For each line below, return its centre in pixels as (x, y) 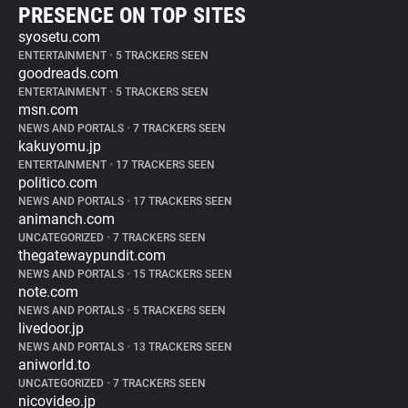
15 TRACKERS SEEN (181, 274)
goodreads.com (68, 73)
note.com (48, 292)
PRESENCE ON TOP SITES (132, 15)
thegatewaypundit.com (92, 255)
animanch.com (66, 219)
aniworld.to (54, 365)
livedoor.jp (51, 328)
